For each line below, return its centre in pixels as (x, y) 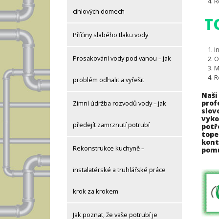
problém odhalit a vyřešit (109, 80)
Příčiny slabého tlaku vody (110, 35)
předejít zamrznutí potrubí (111, 125)
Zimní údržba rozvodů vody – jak (120, 103)
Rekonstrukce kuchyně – (109, 148)
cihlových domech (99, 11)
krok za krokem (96, 191)
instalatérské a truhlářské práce (119, 170)
